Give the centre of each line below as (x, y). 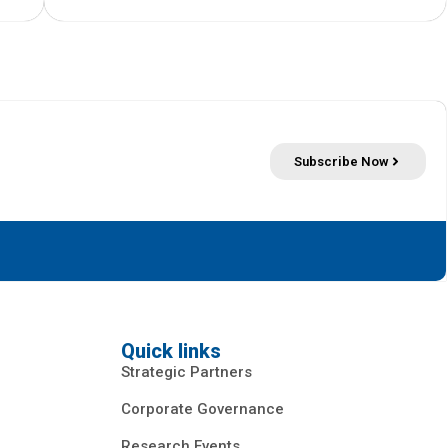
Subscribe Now (341, 161)
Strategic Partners (186, 372)
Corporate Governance (202, 409)
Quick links (171, 351)
